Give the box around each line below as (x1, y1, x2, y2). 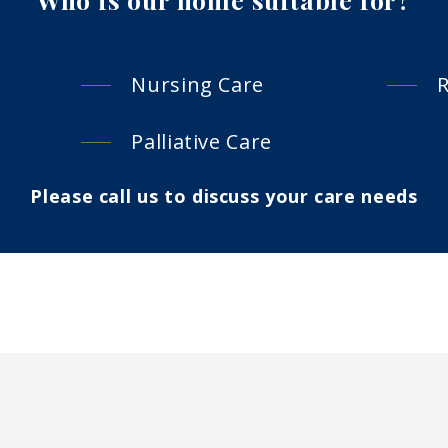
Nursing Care (131, 71, 265, 99)
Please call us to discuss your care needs (30, 184, 418, 209)
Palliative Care (131, 128, 272, 156)
